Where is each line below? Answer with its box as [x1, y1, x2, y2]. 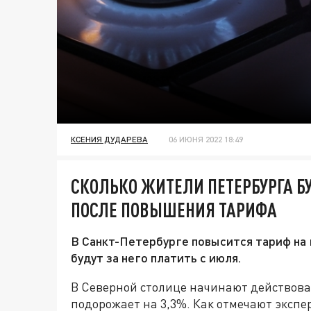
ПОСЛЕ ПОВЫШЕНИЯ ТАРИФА [71, 198, 277, 222]
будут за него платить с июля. [71, 250, 241, 266]
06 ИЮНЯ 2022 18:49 [169, 134, 243, 145]
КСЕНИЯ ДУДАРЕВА [71, 134, 148, 145]
